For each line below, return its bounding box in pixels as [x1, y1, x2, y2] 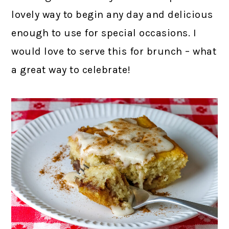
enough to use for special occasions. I [11, 27, 197, 39]
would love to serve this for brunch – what [11, 45, 217, 58]
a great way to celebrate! [11, 64, 131, 76]
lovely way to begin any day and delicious [11, 9, 213, 21]
